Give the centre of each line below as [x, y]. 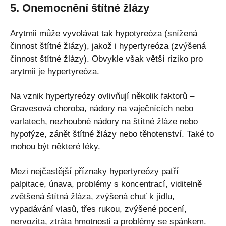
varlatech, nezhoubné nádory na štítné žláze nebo [104, 121]
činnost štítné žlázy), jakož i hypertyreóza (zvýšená [108, 46]
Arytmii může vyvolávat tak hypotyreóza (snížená [104, 33]
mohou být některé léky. [55, 146]
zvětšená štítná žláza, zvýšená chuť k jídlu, [92, 196]
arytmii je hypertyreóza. [55, 71]
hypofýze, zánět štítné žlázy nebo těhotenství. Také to [112, 134]
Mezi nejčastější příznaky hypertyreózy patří [94, 171]
